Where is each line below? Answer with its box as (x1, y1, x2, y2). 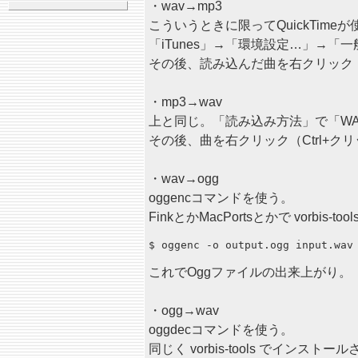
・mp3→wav (149, 95, 222, 109)
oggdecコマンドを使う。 (149, 323, 293, 336)
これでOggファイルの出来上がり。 (149, 265, 352, 279)
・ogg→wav (149, 304, 219, 317)
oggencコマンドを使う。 (149, 191, 293, 205)
